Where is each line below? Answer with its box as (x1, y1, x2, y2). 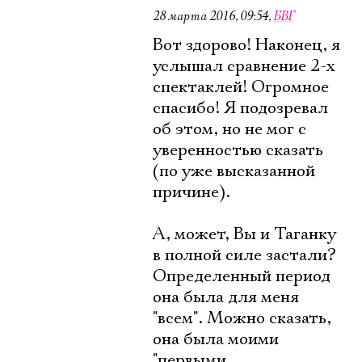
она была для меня (153, 287, 299, 308)
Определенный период (153, 266, 330, 287)
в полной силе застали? (153, 245, 335, 266)
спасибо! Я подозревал (153, 98, 328, 119)
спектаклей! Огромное (153, 77, 329, 98)
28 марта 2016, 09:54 (153, 8, 268, 24)
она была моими (153, 329, 279, 350)
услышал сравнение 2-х (153, 56, 335, 77)
